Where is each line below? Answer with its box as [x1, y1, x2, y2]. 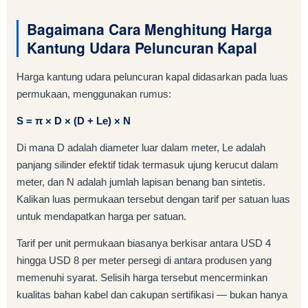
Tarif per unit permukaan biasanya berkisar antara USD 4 [16, 236, 271, 249]
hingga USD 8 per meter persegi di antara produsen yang [16, 254, 272, 266]
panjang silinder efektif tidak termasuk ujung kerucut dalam [16, 158, 278, 170]
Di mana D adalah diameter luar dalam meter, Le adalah [16, 141, 265, 153]
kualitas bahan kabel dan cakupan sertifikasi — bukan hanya [16, 288, 287, 300]
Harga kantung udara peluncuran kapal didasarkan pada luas [16, 70, 288, 82]
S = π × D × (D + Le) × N [16, 114, 131, 126]
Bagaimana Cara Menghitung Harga [27, 18, 272, 39]
